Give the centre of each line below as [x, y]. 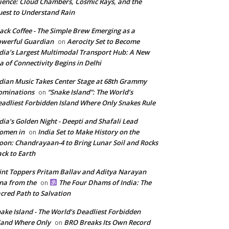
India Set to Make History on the [88, 132]
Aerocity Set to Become [103, 41]
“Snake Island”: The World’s [90, 92]
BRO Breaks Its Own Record [107, 222]
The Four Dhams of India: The [104, 182]
